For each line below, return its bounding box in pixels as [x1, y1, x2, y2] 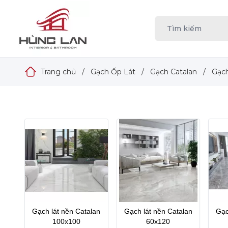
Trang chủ [41, 67, 76, 76]
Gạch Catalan [150, 67, 197, 76]
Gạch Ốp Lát [91, 67, 135, 76]
